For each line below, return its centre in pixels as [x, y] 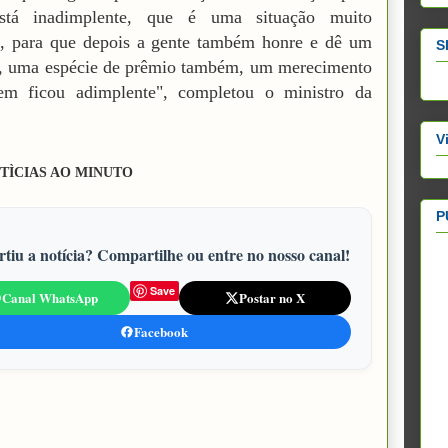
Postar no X [271, 298]
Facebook [161, 332]
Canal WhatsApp [50, 298]
